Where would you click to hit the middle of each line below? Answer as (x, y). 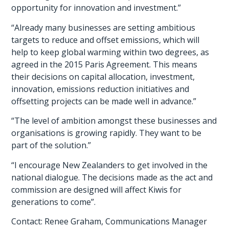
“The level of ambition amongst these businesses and (114, 121)
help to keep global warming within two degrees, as (110, 52)
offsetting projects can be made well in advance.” (104, 101)
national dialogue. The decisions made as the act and (112, 177)
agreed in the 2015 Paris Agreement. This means (105, 64)
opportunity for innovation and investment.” (96, 8)
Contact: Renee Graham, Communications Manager (109, 221)
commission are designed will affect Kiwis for (97, 189)
